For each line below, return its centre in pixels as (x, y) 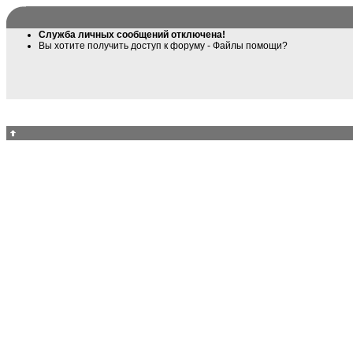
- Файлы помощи (245, 46)
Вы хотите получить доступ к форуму (123, 46)
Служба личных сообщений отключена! (132, 35)
